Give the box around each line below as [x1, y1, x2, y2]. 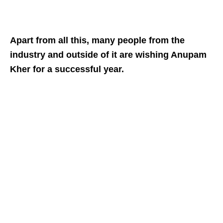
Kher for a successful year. [10, 64, 124, 74]
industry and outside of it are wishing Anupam [10, 49, 207, 60]
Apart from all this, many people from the [10, 35, 185, 45]
